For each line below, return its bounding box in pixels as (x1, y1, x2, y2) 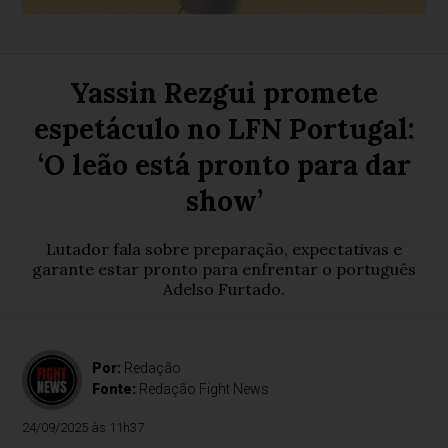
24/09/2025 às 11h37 (22, 420, 145, 435)
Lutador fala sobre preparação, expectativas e (46, 239, 402, 259)
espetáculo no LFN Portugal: (33, 111, 415, 147)
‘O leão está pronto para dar (37, 147, 411, 183)
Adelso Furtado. (163, 279, 285, 299)
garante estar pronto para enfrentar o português (32, 259, 416, 279)
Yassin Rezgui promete (70, 75, 378, 111)
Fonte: (92, 381, 140, 397)
